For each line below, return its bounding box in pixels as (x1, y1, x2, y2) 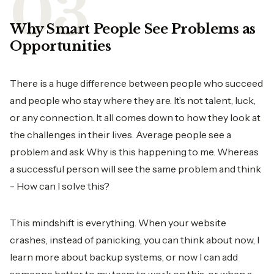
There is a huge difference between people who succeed (10, 77, 263, 89)
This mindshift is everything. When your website (10, 217, 226, 229)
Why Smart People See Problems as (10, 21, 256, 37)
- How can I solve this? (10, 180, 109, 192)
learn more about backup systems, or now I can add (10, 251, 238, 263)
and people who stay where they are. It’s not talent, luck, (10, 94, 256, 106)
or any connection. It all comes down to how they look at (10, 111, 261, 124)
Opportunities (10, 38, 114, 54)
